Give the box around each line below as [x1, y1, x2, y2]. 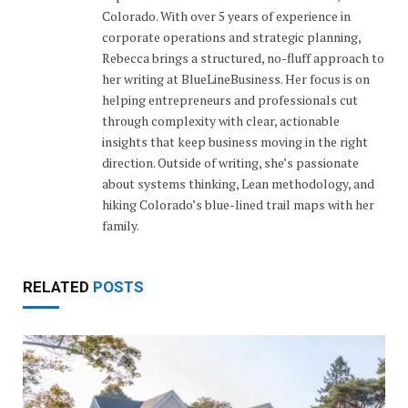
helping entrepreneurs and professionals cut [102, 90, 358, 108]
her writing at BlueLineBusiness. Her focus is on [102, 69, 370, 87]
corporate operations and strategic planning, [102, 27, 361, 46]
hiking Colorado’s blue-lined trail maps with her [102, 195, 374, 213]
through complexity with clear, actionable [102, 111, 340, 129]
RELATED [23, 277, 93, 296]
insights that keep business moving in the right [102, 132, 368, 150]
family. [102, 216, 139, 234]
